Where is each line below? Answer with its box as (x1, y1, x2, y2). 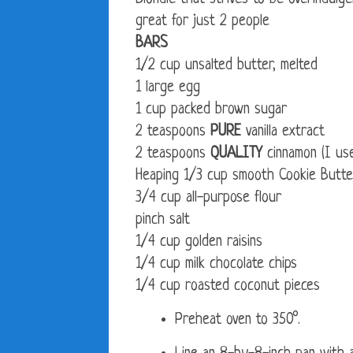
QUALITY (210, 146, 262, 163)
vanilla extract (241, 124, 325, 141)
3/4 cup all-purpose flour (136, 190, 281, 207)
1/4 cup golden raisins (136, 234, 262, 251)
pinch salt (136, 212, 190, 229)
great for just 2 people (136, 13, 269, 31)
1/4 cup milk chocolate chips (136, 256, 297, 273)
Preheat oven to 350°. (175, 312, 300, 329)
